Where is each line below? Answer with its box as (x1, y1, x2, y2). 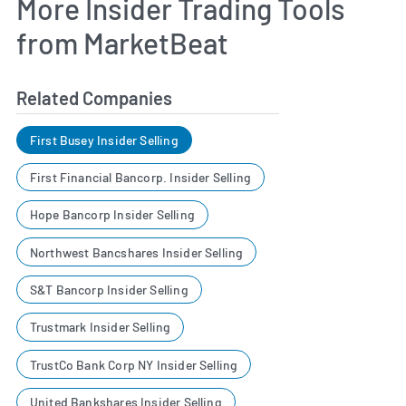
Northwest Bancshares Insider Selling (29, 244, 244, 260)
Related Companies (16, 87, 172, 110)
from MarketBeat (16, 25, 228, 61)
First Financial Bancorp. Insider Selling (29, 169, 252, 186)
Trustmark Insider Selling (29, 319, 171, 335)
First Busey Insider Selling (29, 131, 179, 148)
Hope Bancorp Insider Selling (29, 207, 195, 223)
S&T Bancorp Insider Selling (29, 282, 188, 298)
